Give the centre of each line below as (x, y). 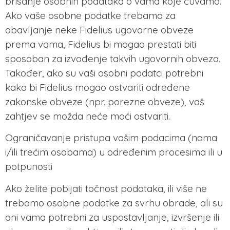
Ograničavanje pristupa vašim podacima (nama (111, 138)
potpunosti (29, 167)
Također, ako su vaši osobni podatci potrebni (104, 73)
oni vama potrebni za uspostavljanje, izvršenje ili (112, 217)
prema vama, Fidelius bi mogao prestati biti (101, 44)
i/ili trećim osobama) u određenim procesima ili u (114, 152)
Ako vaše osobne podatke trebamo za (90, 15)
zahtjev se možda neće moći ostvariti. (88, 116)
